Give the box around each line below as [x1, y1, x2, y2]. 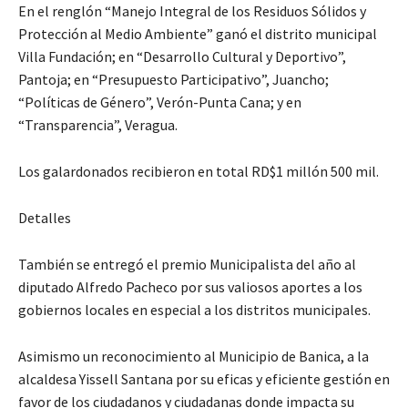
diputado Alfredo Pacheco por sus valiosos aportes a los [18, 277, 362, 296]
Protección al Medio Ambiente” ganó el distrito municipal [18, 24, 377, 43]
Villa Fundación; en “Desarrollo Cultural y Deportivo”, [18, 46, 346, 66]
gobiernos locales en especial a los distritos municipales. [18, 300, 371, 319]
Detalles [18, 208, 71, 227]
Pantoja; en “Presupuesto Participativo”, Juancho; [18, 69, 329, 88]
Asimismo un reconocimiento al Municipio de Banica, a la [18, 346, 369, 365]
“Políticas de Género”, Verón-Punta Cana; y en [18, 92, 301, 111]
